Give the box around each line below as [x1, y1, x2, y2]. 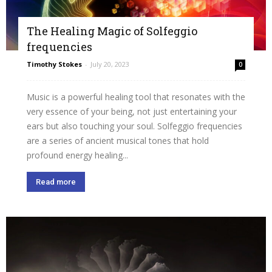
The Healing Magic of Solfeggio [27, 23, 197, 38]
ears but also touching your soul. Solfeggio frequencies [27, 120, 242, 132]
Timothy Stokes [27, 59, 82, 69]
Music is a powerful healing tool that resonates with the [27, 90, 245, 103]
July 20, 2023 [90, 59, 129, 69]
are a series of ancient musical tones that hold [27, 134, 209, 146]
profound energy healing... [27, 149, 128, 161]
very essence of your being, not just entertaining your [27, 105, 237, 117]
